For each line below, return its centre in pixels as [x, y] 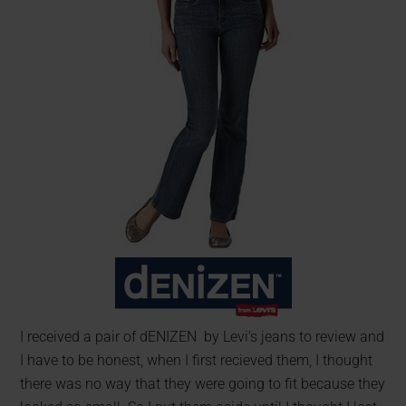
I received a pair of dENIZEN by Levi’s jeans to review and [203, 337]
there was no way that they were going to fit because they [203, 384]
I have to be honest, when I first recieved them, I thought [197, 360]
